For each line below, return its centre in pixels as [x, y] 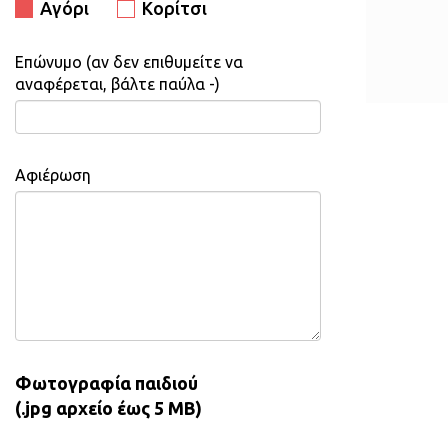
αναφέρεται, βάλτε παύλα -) [117, 83]
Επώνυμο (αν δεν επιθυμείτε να [129, 61]
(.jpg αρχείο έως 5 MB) [108, 407]
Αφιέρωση [53, 174]
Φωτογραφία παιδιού [106, 382]
